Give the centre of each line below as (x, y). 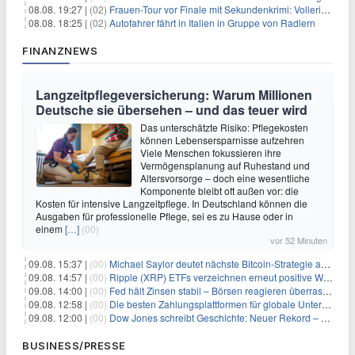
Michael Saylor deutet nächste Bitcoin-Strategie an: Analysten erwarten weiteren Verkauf (215, 263)
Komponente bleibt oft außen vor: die (219, 191)
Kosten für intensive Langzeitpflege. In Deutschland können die (172, 203)
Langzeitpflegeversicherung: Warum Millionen (174, 95)
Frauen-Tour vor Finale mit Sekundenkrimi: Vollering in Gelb (215, 9)
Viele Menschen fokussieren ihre (211, 153)
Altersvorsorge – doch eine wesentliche (225, 178)
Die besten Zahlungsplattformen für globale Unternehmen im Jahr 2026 (216, 304)
